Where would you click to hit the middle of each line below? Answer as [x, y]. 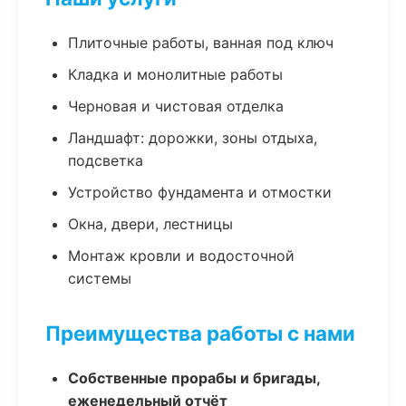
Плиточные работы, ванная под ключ [201, 43]
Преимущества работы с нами [200, 333]
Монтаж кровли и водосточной [181, 256]
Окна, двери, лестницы [150, 224]
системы [100, 278]
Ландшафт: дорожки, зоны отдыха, [193, 138]
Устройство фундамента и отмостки [200, 192]
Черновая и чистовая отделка [176, 106]
